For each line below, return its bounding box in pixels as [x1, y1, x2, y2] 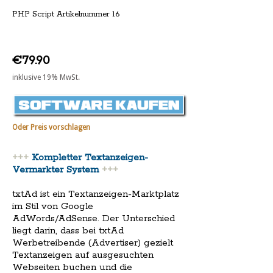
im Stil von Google [12, 200, 93, 213]
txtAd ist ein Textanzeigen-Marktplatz [12, 188, 179, 200]
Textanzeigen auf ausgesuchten [12, 249, 154, 261]
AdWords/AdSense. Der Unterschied [12, 213, 175, 225]
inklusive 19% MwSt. [12, 73, 80, 82]
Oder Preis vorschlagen [12, 122, 90, 132]
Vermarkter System [12, 164, 99, 176]
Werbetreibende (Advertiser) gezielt [12, 237, 173, 249]
